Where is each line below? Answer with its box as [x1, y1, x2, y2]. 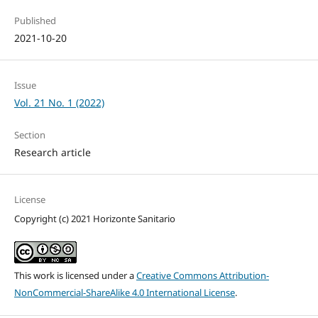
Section [13, 128, 45, 142]
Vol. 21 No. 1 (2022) [13, 96, 104, 110]
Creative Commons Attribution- [136, 269, 269, 283]
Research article [13, 146, 91, 160]
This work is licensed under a [13, 269, 136, 283]
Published [13, 14, 56, 28]
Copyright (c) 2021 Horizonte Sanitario [13, 212, 175, 226]
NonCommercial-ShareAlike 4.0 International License [13, 286, 235, 300]
